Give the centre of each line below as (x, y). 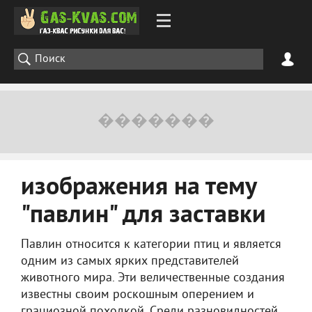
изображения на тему (139, 188)
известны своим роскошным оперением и (138, 295)
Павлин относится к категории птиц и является (151, 245)
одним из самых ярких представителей (130, 262)
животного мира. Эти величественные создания (153, 278)
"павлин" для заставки (143, 216)
